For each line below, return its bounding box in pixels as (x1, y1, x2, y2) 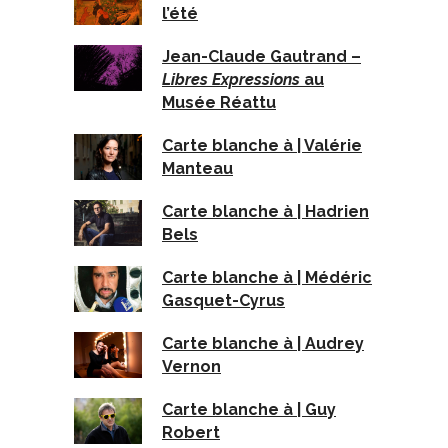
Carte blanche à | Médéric (162, 267, 372, 287)
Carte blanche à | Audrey (162, 333, 364, 353)
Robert (162, 422, 220, 442)
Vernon (162, 356, 221, 376)
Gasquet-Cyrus (162, 290, 285, 310)
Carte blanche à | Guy (162, 399, 336, 419)
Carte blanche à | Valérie (162, 135, 362, 155)
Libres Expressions (162, 69, 300, 89)
